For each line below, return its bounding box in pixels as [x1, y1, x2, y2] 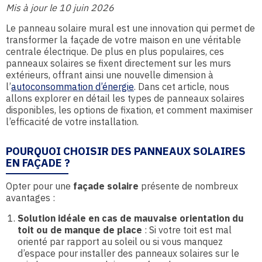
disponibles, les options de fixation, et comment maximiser [6, 104, 253, 116]
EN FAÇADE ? [6, 156, 70, 170]
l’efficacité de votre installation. [6, 116, 139, 127]
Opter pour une [6, 180, 73, 192]
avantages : [6, 192, 55, 204]
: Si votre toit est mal [142, 224, 232, 236]
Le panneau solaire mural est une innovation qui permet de [6, 22, 255, 34]
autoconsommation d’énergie [11, 81, 134, 92]
